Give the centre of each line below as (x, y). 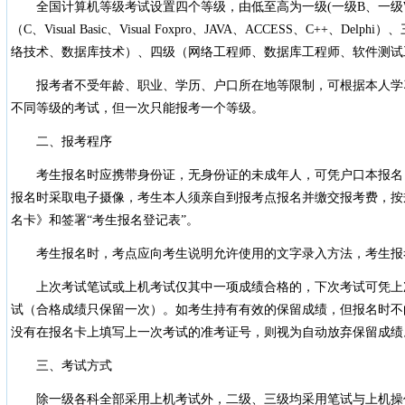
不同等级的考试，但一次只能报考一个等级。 (137, 108)
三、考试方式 (61, 366)
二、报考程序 (61, 141)
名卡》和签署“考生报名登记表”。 (104, 220)
